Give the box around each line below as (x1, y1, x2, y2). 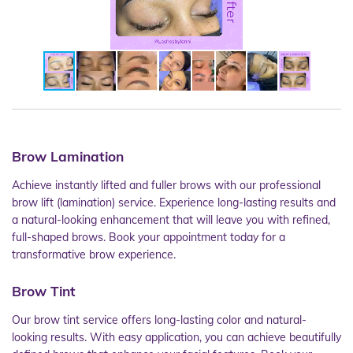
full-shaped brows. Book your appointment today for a (12, 230, 285, 244)
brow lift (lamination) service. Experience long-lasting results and (12, 195, 336, 210)
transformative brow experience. (12, 247, 176, 262)
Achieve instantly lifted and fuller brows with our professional (12, 178, 321, 192)
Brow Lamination (12, 148, 128, 165)
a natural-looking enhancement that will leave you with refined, (12, 213, 330, 227)
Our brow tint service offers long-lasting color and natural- (12, 312, 307, 327)
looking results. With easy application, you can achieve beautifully (12, 329, 341, 344)
